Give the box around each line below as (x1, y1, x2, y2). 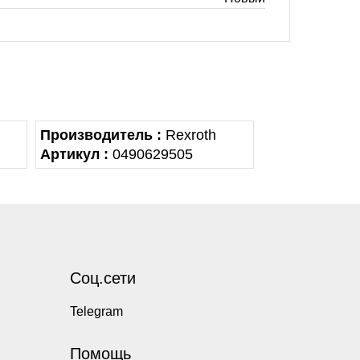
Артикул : (39, 146, 108, 162)
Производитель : (39, 127, 162, 143)
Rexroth (161, 127, 216, 143)
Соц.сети (69, 269, 136, 287)
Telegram (69, 305, 123, 318)
